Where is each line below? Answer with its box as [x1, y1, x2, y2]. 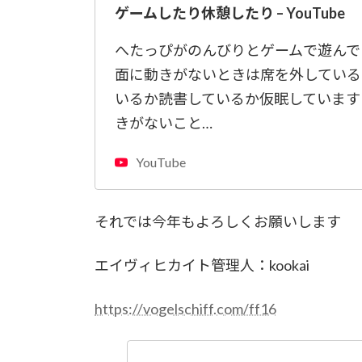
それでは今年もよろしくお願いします [95, 213, 341, 231]
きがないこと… [115, 114, 213, 133]
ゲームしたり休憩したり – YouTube [115, 4, 345, 23]
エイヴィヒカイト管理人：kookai [95, 256, 309, 275]
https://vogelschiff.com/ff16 [95, 300, 276, 318]
